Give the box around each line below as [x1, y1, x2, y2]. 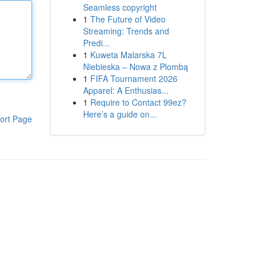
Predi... [83, 37, 110, 49]
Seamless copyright [83, 1, 157, 13]
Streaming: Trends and [83, 25, 169, 37]
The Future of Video [90, 13, 166, 25]
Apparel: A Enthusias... [83, 84, 169, 96]
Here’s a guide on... [83, 108, 157, 120]
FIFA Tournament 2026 [90, 72, 178, 84]
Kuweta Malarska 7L [90, 49, 167, 61]
